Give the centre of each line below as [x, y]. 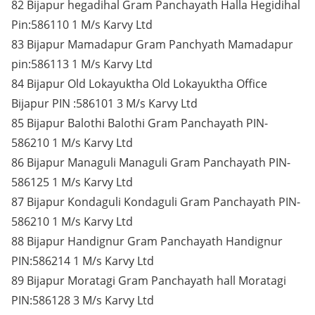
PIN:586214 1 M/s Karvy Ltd [83, 261]
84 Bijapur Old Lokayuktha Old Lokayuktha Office [139, 84]
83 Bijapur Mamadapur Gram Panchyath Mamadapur [152, 44]
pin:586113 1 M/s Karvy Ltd [82, 64]
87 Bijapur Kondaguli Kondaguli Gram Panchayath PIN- [156, 202]
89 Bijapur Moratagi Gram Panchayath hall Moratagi [149, 281]
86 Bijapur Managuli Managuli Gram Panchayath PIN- [151, 162]
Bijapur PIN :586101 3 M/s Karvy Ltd [104, 103]
